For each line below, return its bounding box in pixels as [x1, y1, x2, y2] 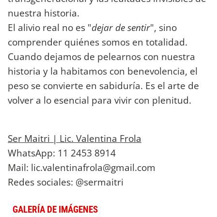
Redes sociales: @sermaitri [8, 175, 124, 188]
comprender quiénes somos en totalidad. [8, 35, 187, 48]
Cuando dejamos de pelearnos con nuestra [8, 49, 195, 63]
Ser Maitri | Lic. [8, 131, 76, 145]
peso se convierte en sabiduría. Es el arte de [8, 78, 199, 92]
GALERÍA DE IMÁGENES [13, 203, 98, 215]
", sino [150, 20, 177, 34]
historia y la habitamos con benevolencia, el [8, 64, 198, 77]
